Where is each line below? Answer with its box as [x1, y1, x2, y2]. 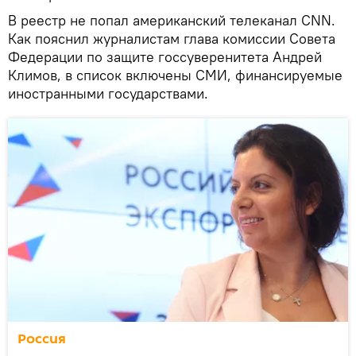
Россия [17, 328, 66, 349]
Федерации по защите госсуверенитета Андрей [8, 47, 322, 66]
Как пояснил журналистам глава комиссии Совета [8, 29, 335, 48]
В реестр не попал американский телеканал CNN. [8, 10, 335, 29]
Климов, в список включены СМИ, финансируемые [8, 65, 342, 84]
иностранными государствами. [8, 83, 208, 103]
